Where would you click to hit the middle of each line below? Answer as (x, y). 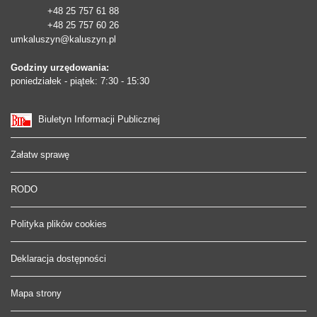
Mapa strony (36, 293)
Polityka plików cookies (59, 224)
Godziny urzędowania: (60, 68)
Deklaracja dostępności (58, 258)
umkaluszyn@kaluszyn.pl (63, 40)
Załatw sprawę (40, 154)
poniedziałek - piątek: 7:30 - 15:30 (80, 81)
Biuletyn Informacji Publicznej (99, 120)
